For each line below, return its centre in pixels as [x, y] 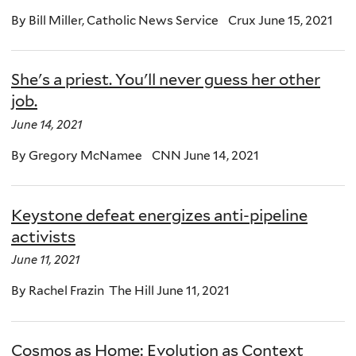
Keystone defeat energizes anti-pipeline [159, 215]
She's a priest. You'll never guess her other [166, 80]
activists [43, 236]
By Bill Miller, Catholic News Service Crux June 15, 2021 [172, 20]
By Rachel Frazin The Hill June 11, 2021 [120, 291]
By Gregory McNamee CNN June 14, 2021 [135, 155]
